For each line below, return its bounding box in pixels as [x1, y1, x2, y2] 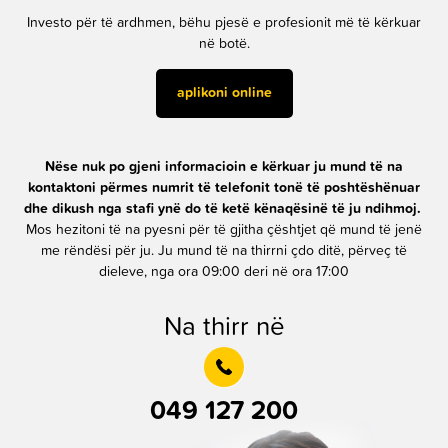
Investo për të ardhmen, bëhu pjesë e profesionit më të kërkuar [27, 16, 421, 31]
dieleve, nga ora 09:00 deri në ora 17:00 [99, 264, 349, 279]
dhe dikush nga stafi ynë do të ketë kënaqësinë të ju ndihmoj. [23, 201, 421, 216]
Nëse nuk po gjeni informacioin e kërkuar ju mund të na [45, 159, 403, 174]
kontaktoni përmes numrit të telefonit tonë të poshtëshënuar [28, 180, 420, 195]
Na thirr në [163, 313, 285, 340]
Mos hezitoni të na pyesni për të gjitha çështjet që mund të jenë [26, 222, 422, 237]
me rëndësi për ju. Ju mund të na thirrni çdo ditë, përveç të [41, 243, 407, 258]
